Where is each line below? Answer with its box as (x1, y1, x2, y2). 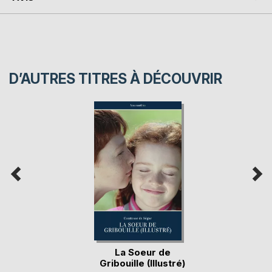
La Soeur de (114, 246, 171, 258)
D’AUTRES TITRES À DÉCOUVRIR (9, 70, 222, 87)
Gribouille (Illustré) (100, 257, 185, 269)
